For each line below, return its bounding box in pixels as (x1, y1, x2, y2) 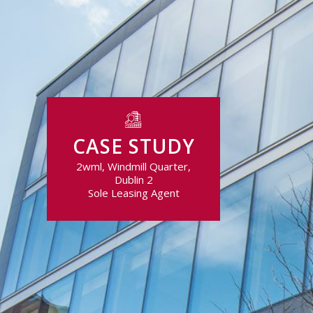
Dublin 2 (114, 172, 153, 187)
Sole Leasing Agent (87, 185, 180, 200)
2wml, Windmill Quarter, (76, 159, 191, 173)
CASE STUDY (72, 133, 195, 159)
